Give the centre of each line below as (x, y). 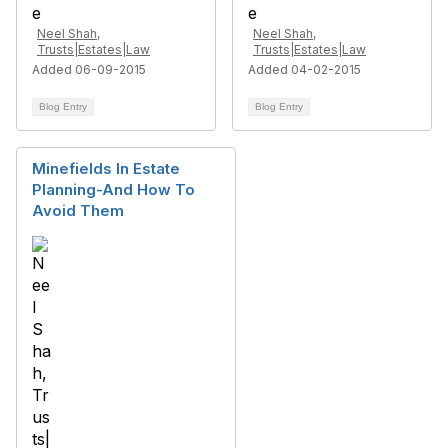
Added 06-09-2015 (89, 69)
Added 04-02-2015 (304, 69)
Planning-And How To (113, 189)
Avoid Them (78, 210)
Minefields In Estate (106, 168)
